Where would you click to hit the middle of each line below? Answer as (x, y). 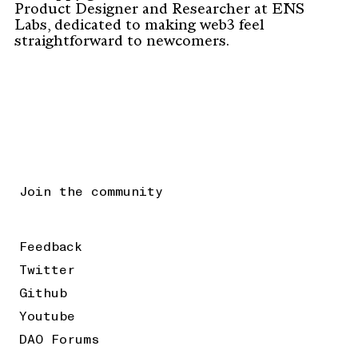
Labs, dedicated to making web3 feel (139, 26)
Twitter (47, 270)
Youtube (47, 316)
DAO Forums (60, 340)
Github (43, 293)
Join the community (91, 192)
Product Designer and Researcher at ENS (159, 10)
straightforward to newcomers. (122, 42)
